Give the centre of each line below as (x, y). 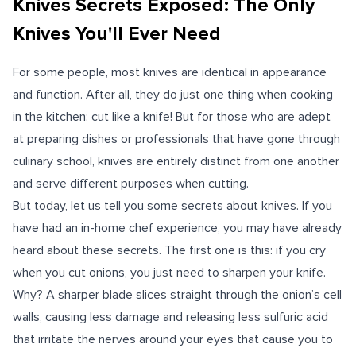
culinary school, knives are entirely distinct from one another (176, 161)
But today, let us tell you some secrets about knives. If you (172, 206)
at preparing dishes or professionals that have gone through (176, 139)
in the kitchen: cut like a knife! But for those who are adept (172, 117)
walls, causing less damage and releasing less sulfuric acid (170, 317)
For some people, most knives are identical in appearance (170, 72)
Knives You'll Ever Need (117, 34)
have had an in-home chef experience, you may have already (177, 228)
